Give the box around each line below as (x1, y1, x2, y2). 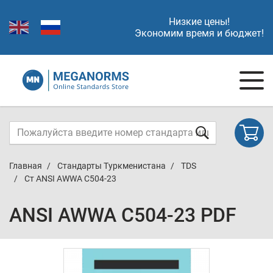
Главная (9, 161, 42, 171)
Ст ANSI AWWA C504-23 (24, 174, 116, 183)
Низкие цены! (169, 16, 230, 27)
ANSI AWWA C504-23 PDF (9, 204, 236, 227)
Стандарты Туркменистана (57, 161, 166, 171)
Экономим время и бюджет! (135, 27, 264, 39)
